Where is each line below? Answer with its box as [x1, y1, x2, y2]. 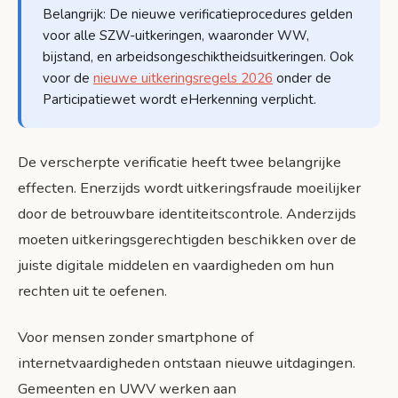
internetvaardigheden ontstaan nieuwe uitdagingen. [18, 353, 355, 374]
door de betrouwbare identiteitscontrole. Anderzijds [18, 203, 356, 225]
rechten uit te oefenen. [18, 281, 167, 302]
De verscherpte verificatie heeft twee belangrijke [18, 152, 341, 173]
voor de [43, 69, 93, 88]
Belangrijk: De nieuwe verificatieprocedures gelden [43, 5, 353, 24]
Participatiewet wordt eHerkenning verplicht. [43, 91, 316, 109]
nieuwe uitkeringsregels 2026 [93, 69, 273, 88]
